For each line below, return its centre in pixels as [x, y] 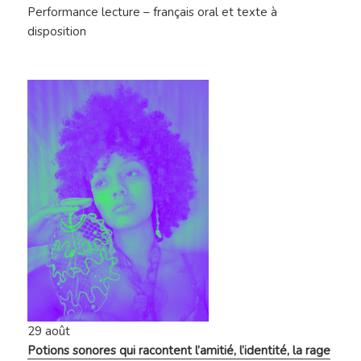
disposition [57, 32]
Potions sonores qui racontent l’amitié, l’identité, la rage [179, 351]
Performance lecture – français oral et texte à [153, 12]
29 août [49, 332]
